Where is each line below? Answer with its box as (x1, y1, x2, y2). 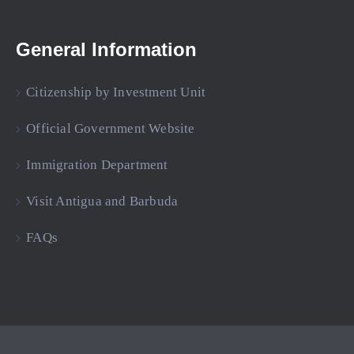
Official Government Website (26, 121, 195, 137)
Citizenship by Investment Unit (26, 85, 206, 100)
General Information (16, 39, 197, 61)
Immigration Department (26, 157, 168, 173)
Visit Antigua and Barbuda (26, 194, 179, 209)
